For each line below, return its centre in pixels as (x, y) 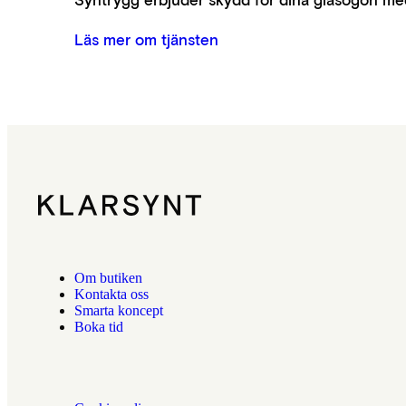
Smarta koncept (118, 310)
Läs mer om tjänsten (146, 39)
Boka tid (98, 327)
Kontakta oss (111, 294)
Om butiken (108, 278)
